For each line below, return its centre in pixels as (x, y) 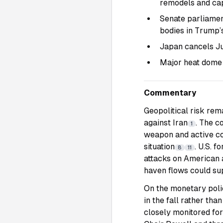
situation (159, 147)
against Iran (166, 123)
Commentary (170, 93)
